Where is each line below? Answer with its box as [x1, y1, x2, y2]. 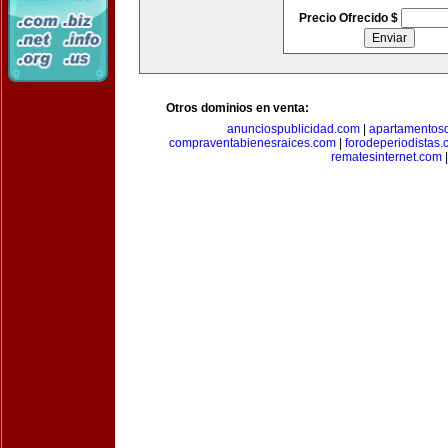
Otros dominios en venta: [166, 101, 309, 115]
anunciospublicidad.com [226, 122, 360, 136]
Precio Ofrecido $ [298, 11, 401, 25]
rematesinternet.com [330, 150, 442, 164]
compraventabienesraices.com [169, 136, 336, 150]
